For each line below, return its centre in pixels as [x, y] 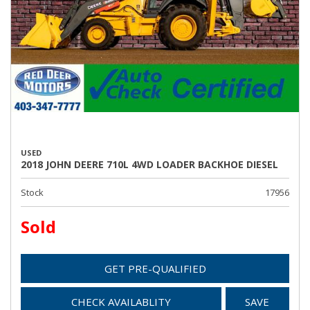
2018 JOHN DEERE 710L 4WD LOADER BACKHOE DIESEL [149, 164]
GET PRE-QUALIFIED [155, 268]
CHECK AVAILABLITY [121, 302]
